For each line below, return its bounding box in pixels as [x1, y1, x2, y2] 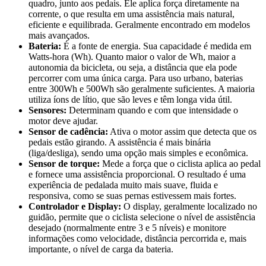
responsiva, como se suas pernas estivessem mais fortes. [28, 190, 236, 201]
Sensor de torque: [28, 158, 100, 169]
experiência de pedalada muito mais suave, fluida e [28, 179, 218, 190]
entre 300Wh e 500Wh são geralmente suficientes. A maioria [28, 83, 255, 94]
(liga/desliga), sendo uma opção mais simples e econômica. [28, 147, 248, 158]
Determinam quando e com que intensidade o [66, 104, 238, 115]
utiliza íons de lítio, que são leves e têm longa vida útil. [28, 94, 232, 104]
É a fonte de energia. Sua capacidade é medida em [61, 40, 251, 51]
